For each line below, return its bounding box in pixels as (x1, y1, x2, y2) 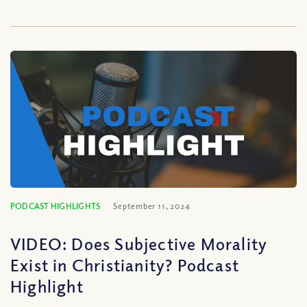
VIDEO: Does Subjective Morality (10, 233, 268, 254)
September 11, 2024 (113, 201, 191, 211)
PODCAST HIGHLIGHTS (10, 201, 101, 211)
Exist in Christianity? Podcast (10, 254, 240, 275)
